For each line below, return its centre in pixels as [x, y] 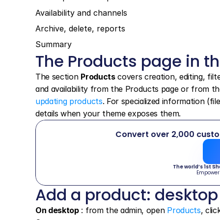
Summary [54, 44]
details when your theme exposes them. [108, 113]
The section [58, 77]
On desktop [57, 210]
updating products [69, 101]
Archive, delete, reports [80, 28]
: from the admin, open [123, 210]
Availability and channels [81, 13]
